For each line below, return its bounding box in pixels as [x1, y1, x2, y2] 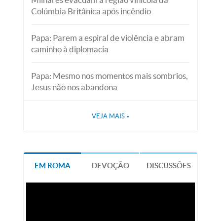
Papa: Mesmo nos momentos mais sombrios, [31, 71, 188, 80]
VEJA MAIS [92, 112, 126, 120]
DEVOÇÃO [92, 161, 130, 170]
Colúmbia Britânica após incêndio [31, 6, 151, 16]
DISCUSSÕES [146, 161, 191, 170]
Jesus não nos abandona [31, 82, 118, 92]
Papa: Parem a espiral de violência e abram [31, 33, 185, 42]
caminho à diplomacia [31, 44, 109, 54]
